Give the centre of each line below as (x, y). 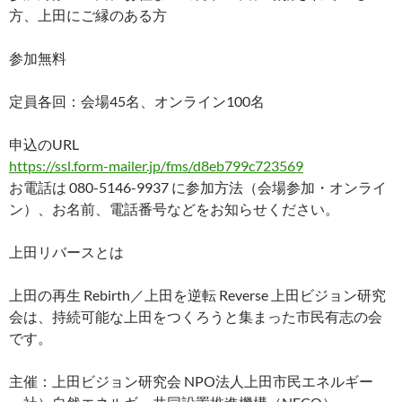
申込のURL (44, 144)
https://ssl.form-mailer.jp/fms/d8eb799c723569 (156, 166)
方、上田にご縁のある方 (88, 15)
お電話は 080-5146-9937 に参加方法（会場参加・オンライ (198, 188)
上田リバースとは (66, 252)
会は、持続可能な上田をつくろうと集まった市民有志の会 (196, 317)
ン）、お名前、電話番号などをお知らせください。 (174, 209)
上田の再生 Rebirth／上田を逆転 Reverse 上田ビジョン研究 (197, 295)
